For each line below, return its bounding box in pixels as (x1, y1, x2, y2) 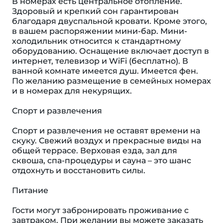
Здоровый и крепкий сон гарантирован (12, 6, 179, 16)
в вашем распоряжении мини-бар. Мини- (12, 26, 187, 36)
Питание (12, 186, 48, 195)
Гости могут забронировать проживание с (12, 206, 189, 215)
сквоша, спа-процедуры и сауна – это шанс (12, 156, 191, 165)
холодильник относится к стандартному (12, 36, 181, 46)
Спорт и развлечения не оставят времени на (12, 126, 200, 135)
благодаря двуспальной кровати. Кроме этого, (12, 16, 207, 26)
